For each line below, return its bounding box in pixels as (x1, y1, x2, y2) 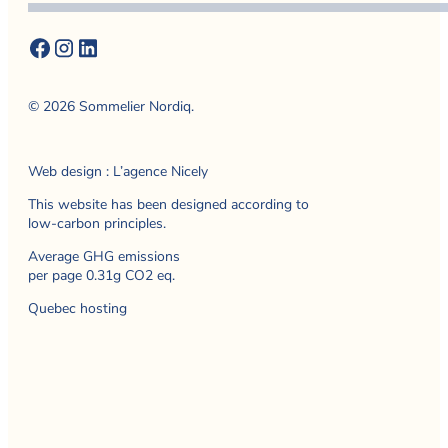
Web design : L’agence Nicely (28, 162, 208, 182)
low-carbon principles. (28, 214, 166, 234)
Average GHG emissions (28, 247, 180, 267)
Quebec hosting (28, 299, 127, 319)
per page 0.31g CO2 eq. (28, 266, 175, 286)
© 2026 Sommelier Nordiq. (28, 97, 194, 117)
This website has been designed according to (28, 195, 309, 215)
